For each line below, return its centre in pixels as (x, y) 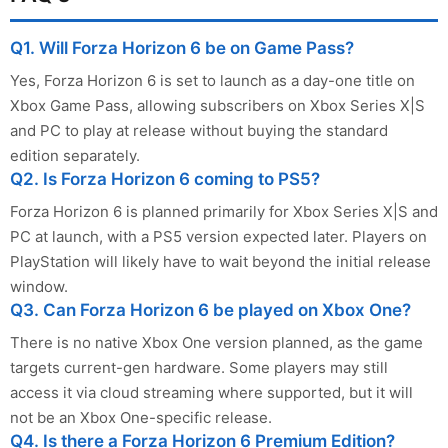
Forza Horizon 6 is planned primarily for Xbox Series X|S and (224, 212)
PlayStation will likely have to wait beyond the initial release (220, 262)
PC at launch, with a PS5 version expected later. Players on (218, 237)
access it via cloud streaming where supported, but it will (211, 393)
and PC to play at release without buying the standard (199, 131)
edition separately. (75, 156)
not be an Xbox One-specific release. (141, 418)
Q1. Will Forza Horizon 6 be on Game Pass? (182, 48)
